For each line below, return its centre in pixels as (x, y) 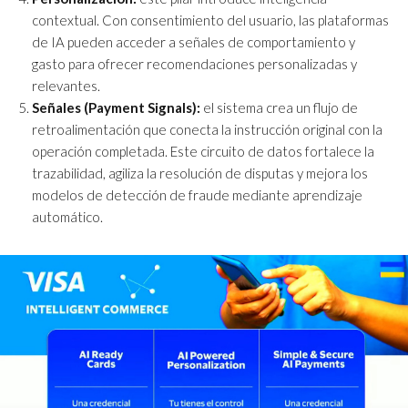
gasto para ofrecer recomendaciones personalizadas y (194, 63)
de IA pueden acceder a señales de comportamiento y (194, 41)
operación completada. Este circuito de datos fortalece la (203, 151)
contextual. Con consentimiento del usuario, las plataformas (210, 20)
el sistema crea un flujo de (279, 107)
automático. (67, 216)
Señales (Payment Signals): (116, 107)
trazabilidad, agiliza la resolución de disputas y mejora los (200, 173)
